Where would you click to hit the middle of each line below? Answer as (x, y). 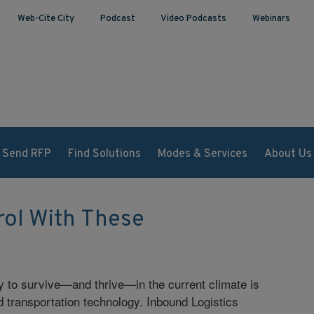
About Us (288, 154)
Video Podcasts (194, 19)
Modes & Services (202, 154)
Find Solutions (104, 154)
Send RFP (26, 154)
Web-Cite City (46, 19)
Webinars (271, 19)
